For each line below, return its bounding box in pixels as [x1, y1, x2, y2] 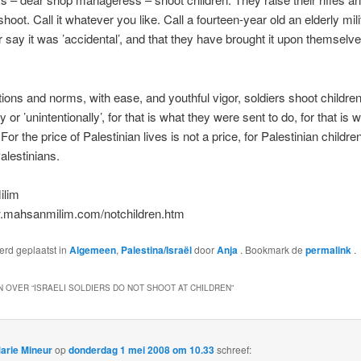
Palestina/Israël [120, 243, 192, 258]
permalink [305, 243, 354, 258]
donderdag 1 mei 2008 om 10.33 [68, 342, 215, 358]
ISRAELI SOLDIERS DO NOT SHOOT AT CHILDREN [33, 281, 231, 293]
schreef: [217, 342, 252, 357]
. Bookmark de [239, 243, 305, 257]
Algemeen [68, 243, 116, 258]
